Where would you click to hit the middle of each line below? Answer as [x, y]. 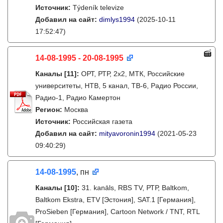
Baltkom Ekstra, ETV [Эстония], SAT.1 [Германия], [115, 200]
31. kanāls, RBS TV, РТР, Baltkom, [135, 188]
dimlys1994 [117, 19]
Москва [76, 110]
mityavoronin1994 [127, 133]
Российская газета [103, 121]
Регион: [50, 110]
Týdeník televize [98, 7]
